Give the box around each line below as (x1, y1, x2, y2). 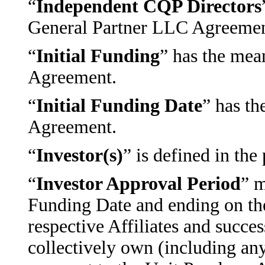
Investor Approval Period (35, 173, 241, 194)
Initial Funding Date (35, 95, 202, 116)
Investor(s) (35, 145, 123, 166)
